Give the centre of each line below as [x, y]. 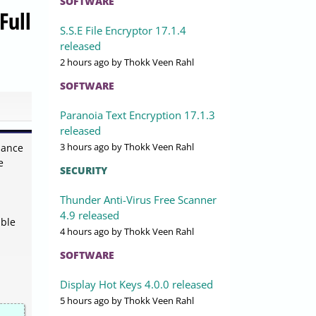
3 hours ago [85, 147]
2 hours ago [85, 62]
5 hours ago [85, 301]
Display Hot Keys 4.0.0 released [136, 285]
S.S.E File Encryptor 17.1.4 [123, 31]
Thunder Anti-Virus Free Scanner [138, 200]
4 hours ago [85, 232]
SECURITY [84, 171]
